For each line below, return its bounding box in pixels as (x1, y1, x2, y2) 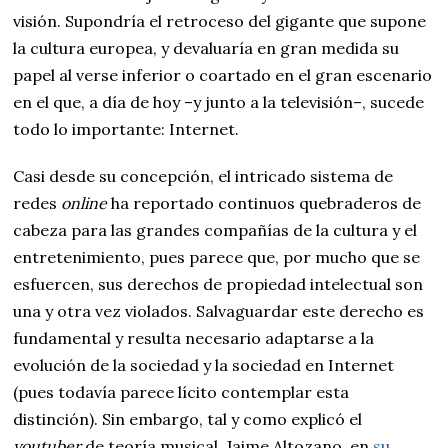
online (61, 192, 108, 213)
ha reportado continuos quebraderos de (107, 192, 422, 213)
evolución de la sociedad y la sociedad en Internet (13, 354, 395, 375)
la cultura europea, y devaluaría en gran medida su (13, 37, 400, 58)
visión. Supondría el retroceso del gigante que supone (13, 10, 427, 31)
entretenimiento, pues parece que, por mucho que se (13, 246, 421, 267)
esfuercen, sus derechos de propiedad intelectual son (13, 273, 424, 294)
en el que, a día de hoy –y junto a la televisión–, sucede (13, 91, 425, 112)
